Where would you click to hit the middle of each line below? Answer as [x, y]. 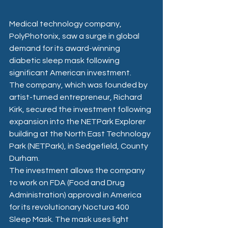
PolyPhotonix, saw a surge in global [75, 36]
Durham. [24, 158]
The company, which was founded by [79, 85]
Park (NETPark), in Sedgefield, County [79, 146]
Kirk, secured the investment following [81, 109]
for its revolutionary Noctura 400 [70, 207]
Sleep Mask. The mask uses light [70, 219]
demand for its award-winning [65, 48]
